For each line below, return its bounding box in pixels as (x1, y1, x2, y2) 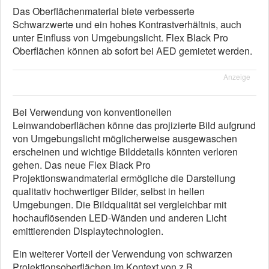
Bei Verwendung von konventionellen (13, 104, 172, 119)
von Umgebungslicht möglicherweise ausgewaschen (13, 131, 237, 145)
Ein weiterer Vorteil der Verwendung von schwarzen (13, 246, 232, 261)
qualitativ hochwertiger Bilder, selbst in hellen (13, 184, 205, 198)
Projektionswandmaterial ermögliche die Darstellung (13, 171, 235, 185)
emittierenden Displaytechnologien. (13, 223, 163, 238)
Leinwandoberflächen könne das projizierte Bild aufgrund (13, 118, 256, 132)
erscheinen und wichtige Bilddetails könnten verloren (13, 144, 238, 159)
